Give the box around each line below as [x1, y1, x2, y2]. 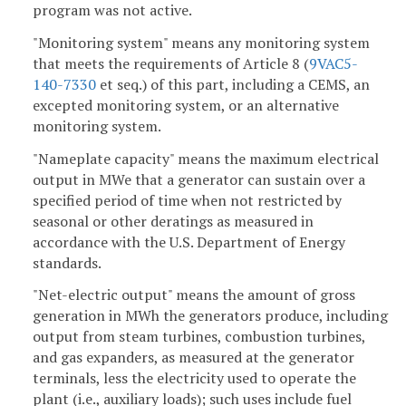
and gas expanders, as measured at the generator [33, 347, 354, 368]
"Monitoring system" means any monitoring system [33, 32, 370, 53]
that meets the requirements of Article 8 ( [33, 53, 309, 73]
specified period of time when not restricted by [33, 189, 342, 210]
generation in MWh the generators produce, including [33, 305, 388, 326]
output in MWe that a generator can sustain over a [33, 169, 365, 189]
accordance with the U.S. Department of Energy [33, 231, 345, 252]
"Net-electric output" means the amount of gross [33, 285, 355, 305]
